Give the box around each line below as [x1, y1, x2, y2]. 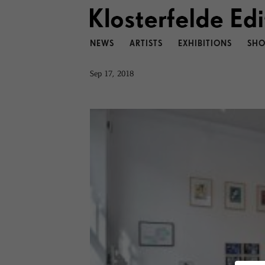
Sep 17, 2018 [89, 68, 134, 78]
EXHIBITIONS [177, 40, 232, 48]
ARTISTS [129, 40, 163, 48]
